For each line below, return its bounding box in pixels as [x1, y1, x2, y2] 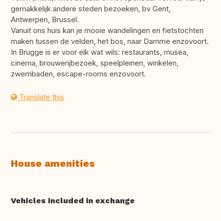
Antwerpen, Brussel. [11, 15, 79, 25]
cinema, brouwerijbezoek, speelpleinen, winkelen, [11, 58, 179, 68]
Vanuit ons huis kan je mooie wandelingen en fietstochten [11, 26, 204, 36]
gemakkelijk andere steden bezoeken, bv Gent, [11, 4, 171, 14]
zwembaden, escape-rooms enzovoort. [11, 69, 146, 79]
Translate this [17, 92, 64, 102]
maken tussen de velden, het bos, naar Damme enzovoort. [11, 37, 209, 46]
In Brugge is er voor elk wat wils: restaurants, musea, [11, 47, 188, 57]
